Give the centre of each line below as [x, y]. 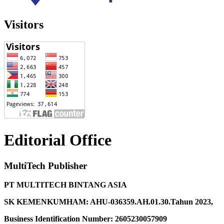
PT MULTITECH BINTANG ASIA [65, 185]
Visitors [24, 24]
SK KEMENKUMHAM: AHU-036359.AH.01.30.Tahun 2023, [108, 202]
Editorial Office [58, 140]
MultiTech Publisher [45, 165]
